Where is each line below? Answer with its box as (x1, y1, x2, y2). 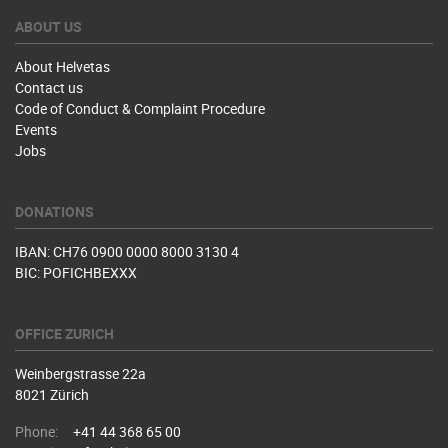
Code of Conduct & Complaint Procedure (15, 99, 265, 118)
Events (15, 120, 57, 139)
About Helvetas (15, 57, 110, 76)
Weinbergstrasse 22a (15, 364, 146, 383)
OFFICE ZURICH (15, 324, 114, 343)
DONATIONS (15, 202, 94, 221)
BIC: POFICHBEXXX (15, 263, 137, 282)
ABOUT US (15, 17, 82, 36)
